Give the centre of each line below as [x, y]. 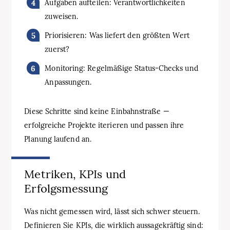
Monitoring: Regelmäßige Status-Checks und [121, 68]
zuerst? [57, 49]
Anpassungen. [68, 82]
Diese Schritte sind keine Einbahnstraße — [97, 111]
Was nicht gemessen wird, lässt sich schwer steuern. [112, 211]
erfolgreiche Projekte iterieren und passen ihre [104, 125]
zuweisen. [62, 16]
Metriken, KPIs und [75, 174]
